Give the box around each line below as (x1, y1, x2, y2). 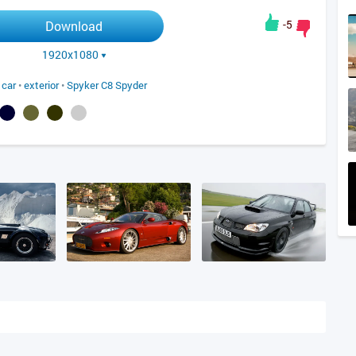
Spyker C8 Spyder (67, 78, 147, 92)
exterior (24, 78, 59, 92)
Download (45, 17, 103, 34)
